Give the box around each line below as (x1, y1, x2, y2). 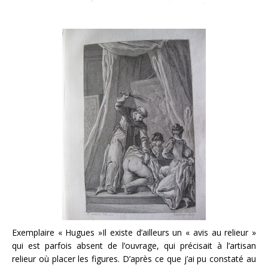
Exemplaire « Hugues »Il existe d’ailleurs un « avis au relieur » (12, 227, 256, 238)
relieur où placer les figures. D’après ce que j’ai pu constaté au (12, 253, 256, 264)
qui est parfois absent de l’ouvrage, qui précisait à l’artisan (12, 240, 256, 251)
